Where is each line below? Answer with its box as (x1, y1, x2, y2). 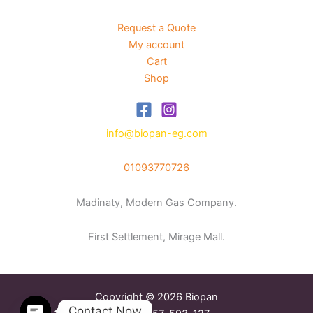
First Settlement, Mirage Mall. (88, 231, 225, 244)
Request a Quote (117, 21, 196, 34)
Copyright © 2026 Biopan (95, 291, 218, 304)
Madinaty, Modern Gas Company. (76, 196, 237, 209)
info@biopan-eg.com (105, 126, 208, 140)
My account (129, 38, 184, 51)
